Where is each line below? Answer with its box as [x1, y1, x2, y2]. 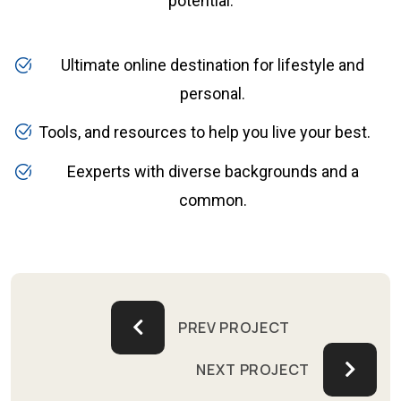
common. [178, 190, 247, 209]
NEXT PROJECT [196, 359, 310, 380]
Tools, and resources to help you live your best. [38, 123, 371, 142]
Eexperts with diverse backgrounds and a [66, 161, 359, 181]
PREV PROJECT [178, 317, 290, 337]
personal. [180, 83, 246, 103]
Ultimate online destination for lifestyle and [61, 55, 365, 74]
